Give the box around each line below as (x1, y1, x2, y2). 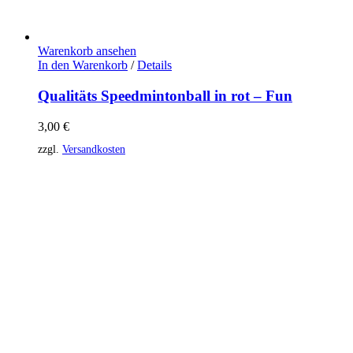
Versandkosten (62, 143, 125, 156)
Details (137, 58, 172, 72)
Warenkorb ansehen (38, 44, 136, 58)
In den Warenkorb (38, 58, 128, 72)
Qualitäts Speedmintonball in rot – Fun (38, 87, 292, 105)
